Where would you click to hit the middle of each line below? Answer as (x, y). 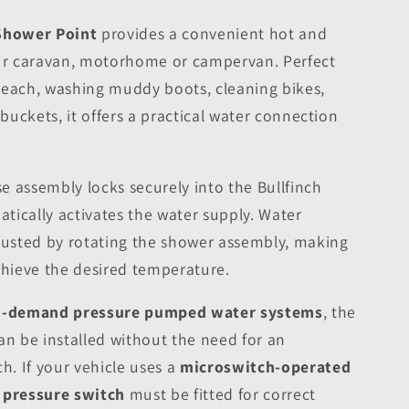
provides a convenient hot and (212, 33)
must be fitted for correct (220, 394)
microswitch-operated (265, 367)
